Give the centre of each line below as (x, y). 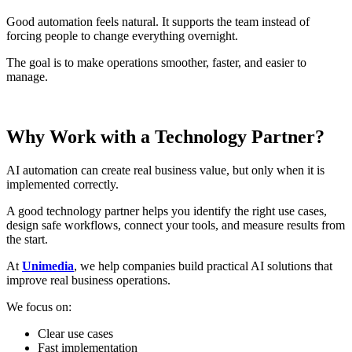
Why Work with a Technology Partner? (165, 136)
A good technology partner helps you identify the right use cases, (167, 211)
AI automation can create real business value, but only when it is (165, 170)
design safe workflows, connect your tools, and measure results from (176, 225)
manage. (27, 76)
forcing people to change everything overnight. (122, 35)
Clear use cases (75, 333)
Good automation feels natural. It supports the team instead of (158, 21)
